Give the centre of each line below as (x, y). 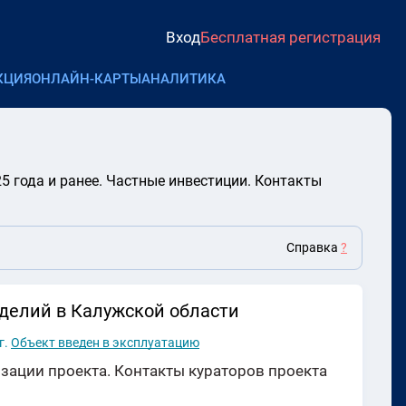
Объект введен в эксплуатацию (105, 343)
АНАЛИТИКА (184, 79)
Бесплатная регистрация (290, 37)
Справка (314, 248)
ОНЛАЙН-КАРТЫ (87, 79)
